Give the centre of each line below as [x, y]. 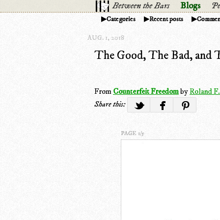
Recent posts [166, 19]
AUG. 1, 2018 [106, 38]
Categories [121, 19]
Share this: [111, 104]
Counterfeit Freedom [146, 91]
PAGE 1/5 [133, 133]
